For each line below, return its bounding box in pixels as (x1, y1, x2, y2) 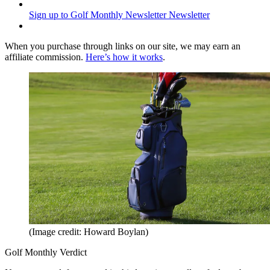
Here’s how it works (86, 52, 163, 63)
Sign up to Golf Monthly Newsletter (29, 10, 166, 20)
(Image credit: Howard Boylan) (29, 227, 148, 237)
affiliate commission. (5, 52, 86, 63)
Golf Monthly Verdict (5, 247, 87, 258)
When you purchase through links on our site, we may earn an (5, 41, 240, 52)
